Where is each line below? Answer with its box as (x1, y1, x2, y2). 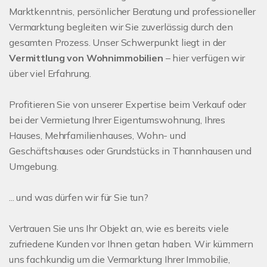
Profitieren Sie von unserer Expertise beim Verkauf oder (9, 98, 247, 111)
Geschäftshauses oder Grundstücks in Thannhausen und (9, 145, 252, 157)
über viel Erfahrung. (9, 67, 92, 80)
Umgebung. (9, 160, 58, 173)
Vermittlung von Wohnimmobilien (9, 52, 163, 64)
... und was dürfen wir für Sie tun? (9, 191, 148, 204)
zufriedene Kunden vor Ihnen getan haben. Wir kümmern (9, 238, 253, 250)
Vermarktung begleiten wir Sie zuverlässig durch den (9, 21, 233, 33)
